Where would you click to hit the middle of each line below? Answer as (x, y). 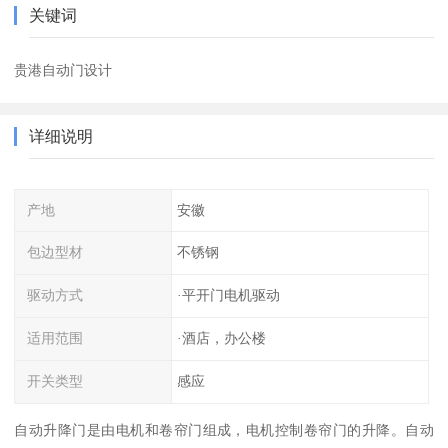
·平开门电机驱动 (228, 295)
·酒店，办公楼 (221, 338)
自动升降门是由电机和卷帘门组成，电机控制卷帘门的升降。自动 (224, 429)
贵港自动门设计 (63, 69)
